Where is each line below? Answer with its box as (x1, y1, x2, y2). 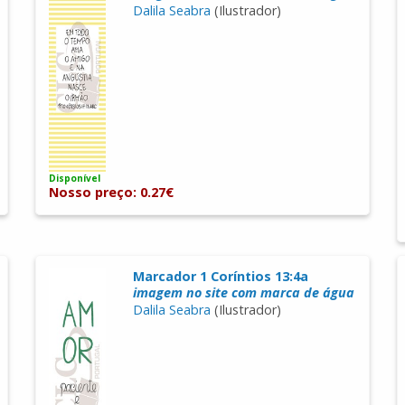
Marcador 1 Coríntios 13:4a (132, 268, 308, 286)
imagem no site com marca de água (132, 284, 354, 302)
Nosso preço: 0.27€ (49, 184, 174, 202)
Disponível (49, 172, 101, 185)
